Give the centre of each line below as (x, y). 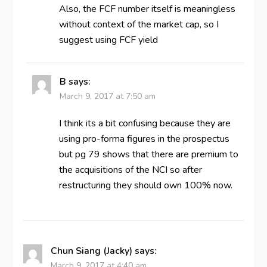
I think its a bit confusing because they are (145, 124)
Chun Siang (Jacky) (91, 251)
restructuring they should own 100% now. (145, 186)
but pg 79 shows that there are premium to (148, 155)
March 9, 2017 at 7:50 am (107, 97)
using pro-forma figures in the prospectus (144, 139)
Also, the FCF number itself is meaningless (147, 9)
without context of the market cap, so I (139, 25)
